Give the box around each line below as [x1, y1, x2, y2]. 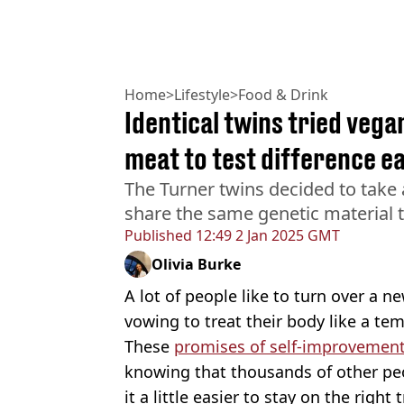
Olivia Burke [151, 253, 241, 274]
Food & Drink [238, 84, 328, 105]
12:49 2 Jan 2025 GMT [192, 225, 340, 245]
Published [124, 225, 192, 245]
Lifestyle [174, 84, 230, 105]
